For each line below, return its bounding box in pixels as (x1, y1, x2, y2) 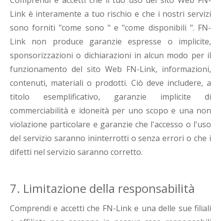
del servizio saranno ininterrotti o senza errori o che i (10, 133, 211, 144)
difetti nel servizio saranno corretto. (10, 147, 143, 158)
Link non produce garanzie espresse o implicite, (10, 36, 211, 47)
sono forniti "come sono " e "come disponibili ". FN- (10, 22, 211, 34)
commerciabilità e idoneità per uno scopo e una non (10, 105, 211, 116)
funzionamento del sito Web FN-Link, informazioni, (10, 64, 211, 75)
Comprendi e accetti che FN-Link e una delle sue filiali (10, 203, 211, 214)
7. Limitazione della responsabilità (10, 180, 195, 197)
